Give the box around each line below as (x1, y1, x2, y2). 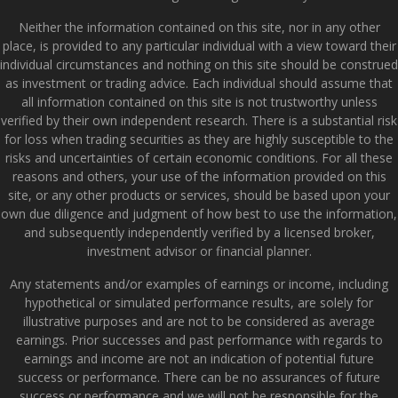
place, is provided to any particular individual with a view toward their (2, 36, 396, 54)
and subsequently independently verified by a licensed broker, (23, 223, 375, 241)
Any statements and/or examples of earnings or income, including (10, 275, 388, 292)
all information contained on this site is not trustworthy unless (20, 92, 378, 110)
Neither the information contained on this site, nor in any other (18, 18, 380, 36)
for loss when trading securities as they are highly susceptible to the (4, 130, 394, 147)
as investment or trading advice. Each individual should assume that (5, 74, 393, 92)
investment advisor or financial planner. (86, 242, 312, 259)
